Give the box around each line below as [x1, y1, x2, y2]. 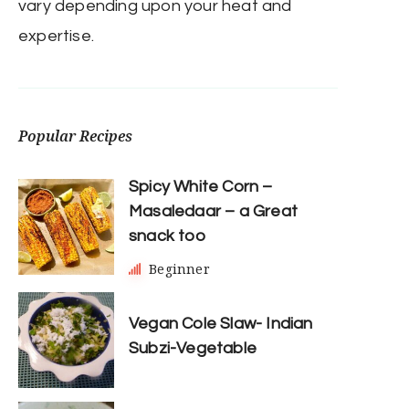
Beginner [149, 260, 210, 278]
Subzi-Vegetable [129, 339, 257, 357]
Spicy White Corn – [129, 178, 273, 196]
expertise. [18, 27, 94, 46]
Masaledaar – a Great [129, 203, 298, 221]
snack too [129, 227, 205, 246]
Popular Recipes [18, 126, 132, 147]
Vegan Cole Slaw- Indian [129, 314, 313, 332]
